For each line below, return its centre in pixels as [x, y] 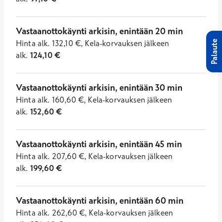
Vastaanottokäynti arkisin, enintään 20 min [99, 31]
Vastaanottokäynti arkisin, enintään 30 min [99, 87]
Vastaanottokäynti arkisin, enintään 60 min [100, 200]
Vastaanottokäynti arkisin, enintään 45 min [99, 144]
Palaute [214, 51]
